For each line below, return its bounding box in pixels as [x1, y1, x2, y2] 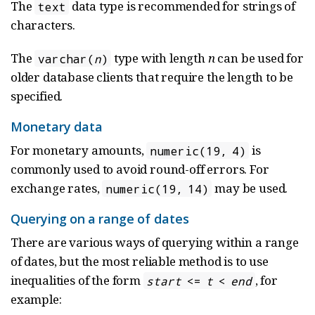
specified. [11, 88, 63, 105]
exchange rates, [11, 180, 103, 197]
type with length [110, 50, 208, 67]
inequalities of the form [11, 272, 143, 289]
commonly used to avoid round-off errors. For [11, 161, 269, 178]
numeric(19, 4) [149, 143, 247, 158]
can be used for [214, 50, 304, 67]
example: [11, 291, 62, 308]
